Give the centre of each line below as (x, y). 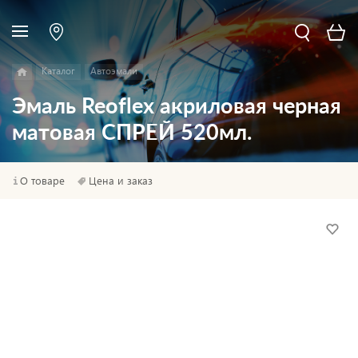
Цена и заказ (121, 180)
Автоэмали (114, 71)
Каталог (58, 71)
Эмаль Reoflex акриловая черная (177, 107)
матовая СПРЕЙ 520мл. (132, 133)
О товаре (42, 180)
